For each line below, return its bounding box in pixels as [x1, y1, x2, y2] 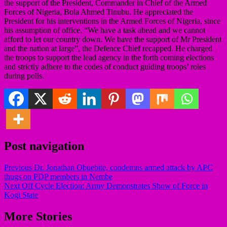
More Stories [4, 209, 72, 223]
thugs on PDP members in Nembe [4, 172, 112, 181]
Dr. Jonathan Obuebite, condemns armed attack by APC [32, 163, 213, 172]
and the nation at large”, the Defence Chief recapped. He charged [4, 44, 212, 53]
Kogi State [4, 190, 38, 199]
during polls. [4, 71, 44, 80]
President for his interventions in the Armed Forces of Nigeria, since [4, 16, 220, 25]
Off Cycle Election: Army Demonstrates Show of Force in [20, 181, 208, 190]
